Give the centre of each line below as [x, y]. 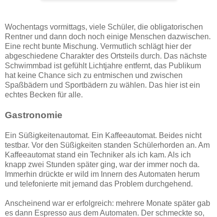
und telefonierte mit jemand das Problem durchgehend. [99, 184]
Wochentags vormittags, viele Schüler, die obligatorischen [104, 27]
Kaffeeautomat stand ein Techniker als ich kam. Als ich [98, 155]
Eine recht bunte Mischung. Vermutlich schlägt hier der [98, 46]
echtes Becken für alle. [44, 95]
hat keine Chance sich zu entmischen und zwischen [94, 76]
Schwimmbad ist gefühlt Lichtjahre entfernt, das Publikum [103, 66]
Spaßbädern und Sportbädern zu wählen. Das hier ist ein [102, 85]
